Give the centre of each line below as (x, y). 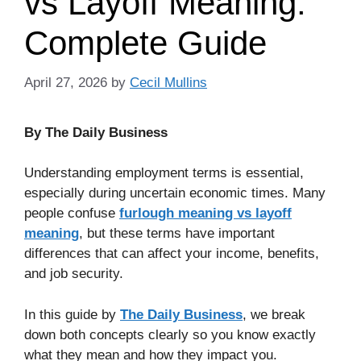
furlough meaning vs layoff (205, 214)
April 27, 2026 (66, 82)
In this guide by (72, 314)
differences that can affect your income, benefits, (172, 254)
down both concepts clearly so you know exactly (170, 334)
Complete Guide (145, 44)
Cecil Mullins (168, 82)
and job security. (74, 274)
